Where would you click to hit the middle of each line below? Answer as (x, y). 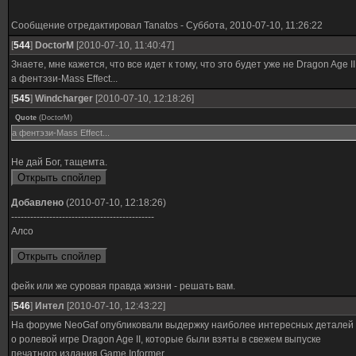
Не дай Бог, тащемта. (59, 162)
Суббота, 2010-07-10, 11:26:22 (254, 25)
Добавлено (37, 203)
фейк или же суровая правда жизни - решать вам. (123, 286)
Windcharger (64, 99)
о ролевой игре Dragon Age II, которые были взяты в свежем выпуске (166, 339)
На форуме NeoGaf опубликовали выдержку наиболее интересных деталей (182, 325)
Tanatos (161, 25)
